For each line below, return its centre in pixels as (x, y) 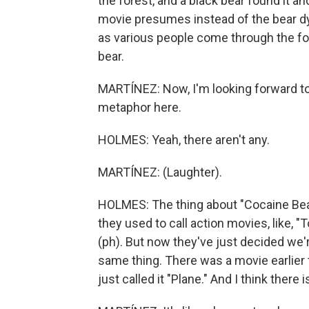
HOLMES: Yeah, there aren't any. (184, 140)
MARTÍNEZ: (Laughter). (160, 172)
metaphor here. (140, 107)
